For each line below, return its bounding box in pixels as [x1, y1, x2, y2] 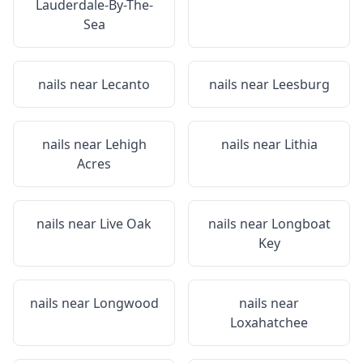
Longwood [92, 294, 159, 312]
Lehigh [105, 135, 147, 153]
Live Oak [100, 215, 152, 233]
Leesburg [271, 75, 330, 93]
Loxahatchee [230, 314, 308, 331]
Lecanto [101, 75, 150, 93]
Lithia [284, 135, 318, 153]
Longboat [271, 215, 331, 233]
